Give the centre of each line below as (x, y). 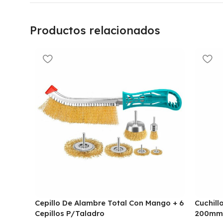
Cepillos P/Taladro (70, 213)
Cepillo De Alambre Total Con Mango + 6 (109, 203)
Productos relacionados (95, 30)
